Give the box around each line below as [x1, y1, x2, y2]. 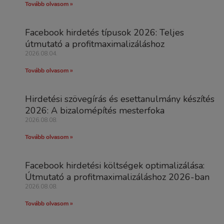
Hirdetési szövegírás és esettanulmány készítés [25, 92, 214, 105]
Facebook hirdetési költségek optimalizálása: [25, 159, 204, 171]
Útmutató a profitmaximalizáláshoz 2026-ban [25, 170, 209, 183]
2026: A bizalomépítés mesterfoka [25, 104, 164, 116]
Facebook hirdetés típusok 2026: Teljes [25, 26, 184, 38]
